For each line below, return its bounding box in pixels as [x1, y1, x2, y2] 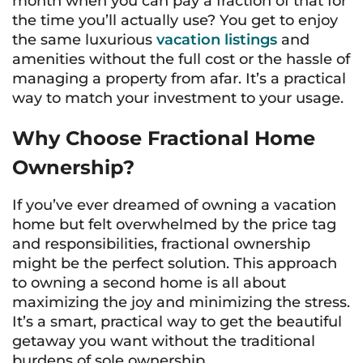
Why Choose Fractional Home [12, 126, 315, 150]
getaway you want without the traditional [12, 332, 315, 350]
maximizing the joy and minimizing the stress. [12, 293, 350, 311]
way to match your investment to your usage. [12, 89, 344, 107]
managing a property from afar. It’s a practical [12, 70, 346, 88]
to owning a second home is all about [12, 274, 286, 292]
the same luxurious [12, 31, 156, 49]
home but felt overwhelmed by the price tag [12, 216, 336, 233]
